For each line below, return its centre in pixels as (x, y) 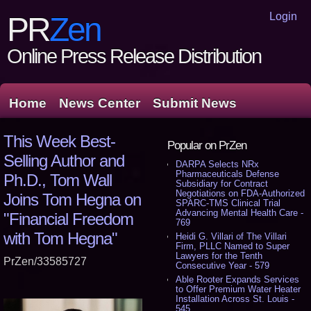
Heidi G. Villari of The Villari (232, 236)
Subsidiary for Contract (222, 184)
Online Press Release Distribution (134, 56)
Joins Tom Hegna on (72, 200)
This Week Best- (59, 141)
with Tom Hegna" (60, 238)
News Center (100, 103)
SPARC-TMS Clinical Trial (228, 203)
